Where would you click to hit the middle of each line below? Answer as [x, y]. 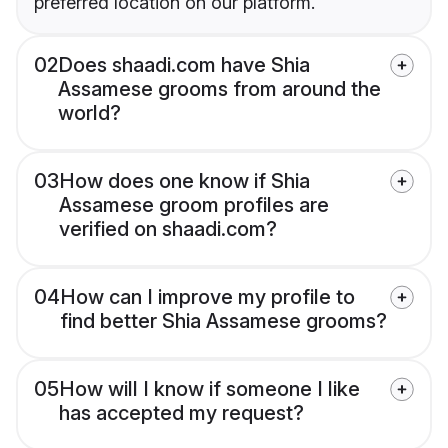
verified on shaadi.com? [168, 229]
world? [89, 113]
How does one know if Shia [184, 181]
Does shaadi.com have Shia [184, 65]
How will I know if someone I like [209, 389]
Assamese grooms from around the [219, 89]
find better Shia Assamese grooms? [223, 321]
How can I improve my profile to [207, 297]
